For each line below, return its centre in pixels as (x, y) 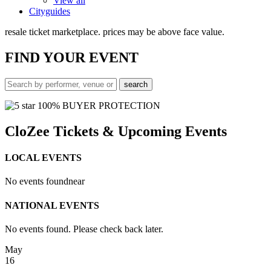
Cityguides (50, 11)
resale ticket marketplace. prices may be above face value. (115, 32)
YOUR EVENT (91, 57)
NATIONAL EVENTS (52, 205)
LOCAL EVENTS (43, 157)
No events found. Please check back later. (84, 229)
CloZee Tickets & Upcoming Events (116, 131)
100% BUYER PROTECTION (98, 105)
